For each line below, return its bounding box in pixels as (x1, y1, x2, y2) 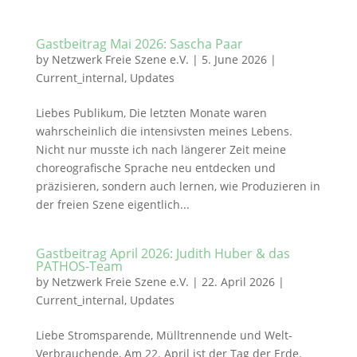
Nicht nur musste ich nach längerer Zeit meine (35, 142, 286, 157)
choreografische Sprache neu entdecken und (35, 160, 276, 175)
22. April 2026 (201, 274, 275, 289)
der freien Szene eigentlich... (35, 197, 190, 212)
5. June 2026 (201, 52, 267, 67)
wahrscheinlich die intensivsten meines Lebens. (35, 124, 292, 139)
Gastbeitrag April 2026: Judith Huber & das (35, 245, 290, 262)
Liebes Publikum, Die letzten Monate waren (35, 105, 267, 120)
